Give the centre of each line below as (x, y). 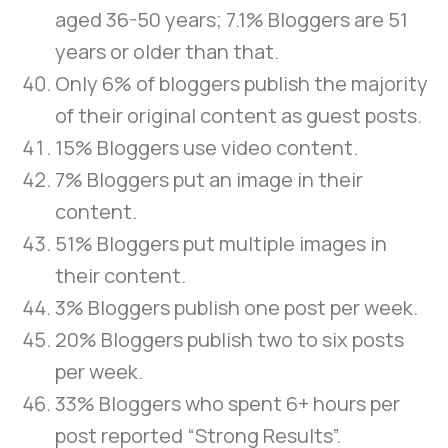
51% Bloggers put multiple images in (221, 244)
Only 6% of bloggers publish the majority (241, 84)
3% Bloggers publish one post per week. (236, 308)
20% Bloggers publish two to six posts (229, 340)
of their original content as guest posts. (238, 116)
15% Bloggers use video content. (206, 148)
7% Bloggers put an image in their (209, 180)
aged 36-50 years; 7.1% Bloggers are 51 (231, 20)
